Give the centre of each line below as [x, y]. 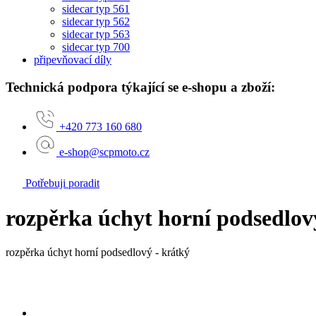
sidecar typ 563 [96, 34]
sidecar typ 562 [96, 21]
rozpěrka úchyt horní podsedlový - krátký [98, 253]
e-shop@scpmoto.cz [104, 152]
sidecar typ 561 [96, 8]
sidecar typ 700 [96, 47]
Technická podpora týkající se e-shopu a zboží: [140, 87]
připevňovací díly [73, 59]
